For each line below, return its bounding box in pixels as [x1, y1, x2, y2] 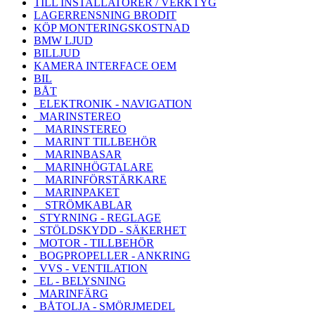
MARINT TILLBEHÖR [34, 135, 157, 148]
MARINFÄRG [34, 287, 108, 300]
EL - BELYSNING [34, 274, 126, 287]
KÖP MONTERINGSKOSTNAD [34, 21, 190, 34]
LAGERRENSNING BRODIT [34, 8, 176, 21]
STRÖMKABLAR [34, 198, 132, 211]
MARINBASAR [34, 148, 122, 160]
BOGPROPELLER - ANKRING [34, 249, 191, 262]
